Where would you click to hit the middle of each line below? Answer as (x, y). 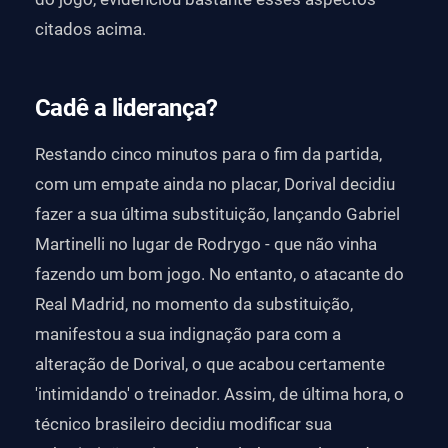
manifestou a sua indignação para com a (188, 333)
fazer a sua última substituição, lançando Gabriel (217, 213)
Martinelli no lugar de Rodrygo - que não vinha (206, 243)
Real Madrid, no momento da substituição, (194, 303)
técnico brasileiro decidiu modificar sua (183, 423)
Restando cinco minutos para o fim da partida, (208, 153)
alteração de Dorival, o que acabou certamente (210, 363)
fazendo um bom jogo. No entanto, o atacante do (219, 273)
